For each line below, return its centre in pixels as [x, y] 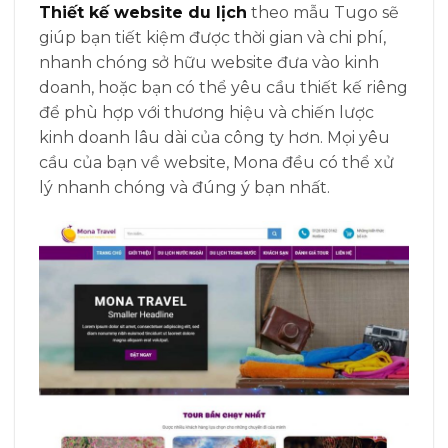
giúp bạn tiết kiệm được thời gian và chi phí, [212, 37]
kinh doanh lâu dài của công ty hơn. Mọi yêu [214, 137]
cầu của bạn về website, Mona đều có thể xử [216, 162]
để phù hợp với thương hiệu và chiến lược [206, 112]
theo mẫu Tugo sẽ [323, 12]
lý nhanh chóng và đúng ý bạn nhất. [184, 187]
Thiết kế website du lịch [143, 12]
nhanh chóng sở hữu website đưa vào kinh [209, 62]
